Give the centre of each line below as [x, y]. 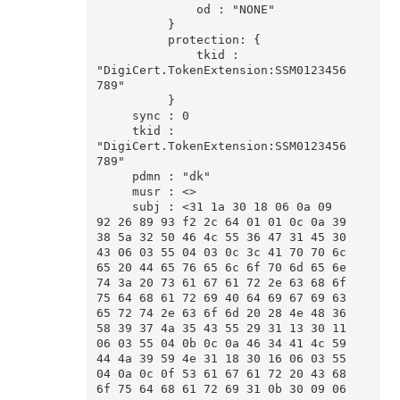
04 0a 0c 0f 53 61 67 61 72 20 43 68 [221, 374]
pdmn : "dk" [114, 177]
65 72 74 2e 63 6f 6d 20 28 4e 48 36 [221, 313]
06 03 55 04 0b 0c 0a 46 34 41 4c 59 [221, 344]
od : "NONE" [146, 10]
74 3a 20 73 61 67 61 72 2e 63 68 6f [221, 283]
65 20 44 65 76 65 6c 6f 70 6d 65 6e [221, 268]
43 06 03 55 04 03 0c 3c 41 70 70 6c [221, 253]
